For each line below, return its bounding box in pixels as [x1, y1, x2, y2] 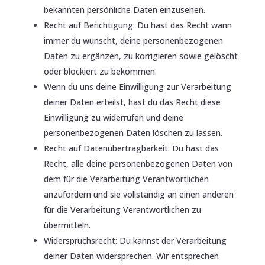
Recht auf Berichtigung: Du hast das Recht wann [43, 19, 232, 31]
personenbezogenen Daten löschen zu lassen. [43, 127, 222, 138]
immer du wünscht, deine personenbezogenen [43, 34, 223, 46]
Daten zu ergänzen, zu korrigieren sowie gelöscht [43, 50, 238, 62]
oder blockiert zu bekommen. [43, 65, 157, 77]
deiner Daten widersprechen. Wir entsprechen [43, 250, 219, 261]
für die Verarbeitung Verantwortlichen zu [43, 203, 201, 215]
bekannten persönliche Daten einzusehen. [43, 4, 205, 15]
